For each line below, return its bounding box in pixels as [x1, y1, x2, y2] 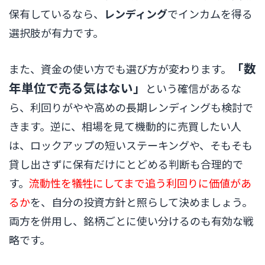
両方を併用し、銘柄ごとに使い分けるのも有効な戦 [9, 213, 254, 229]
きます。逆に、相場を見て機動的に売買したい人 [9, 118, 241, 134]
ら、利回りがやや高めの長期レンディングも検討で [9, 99, 253, 115]
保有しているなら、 [9, 5, 104, 21]
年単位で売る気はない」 [9, 79, 146, 97]
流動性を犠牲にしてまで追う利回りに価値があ [29, 175, 251, 191]
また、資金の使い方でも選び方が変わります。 [9, 61, 231, 77]
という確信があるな [146, 80, 241, 96]
